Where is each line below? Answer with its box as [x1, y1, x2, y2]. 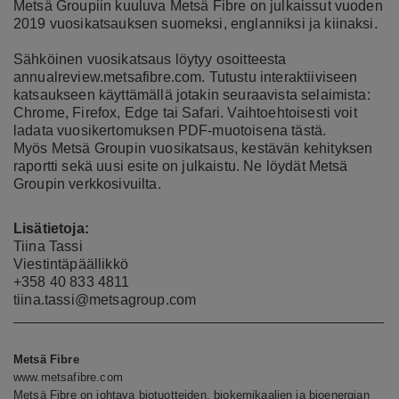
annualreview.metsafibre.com [13, 69, 202, 85]
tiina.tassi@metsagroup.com [13, 291, 197, 307]
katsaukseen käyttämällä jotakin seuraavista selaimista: [13, 86, 370, 102]
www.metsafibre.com [13, 370, 123, 384]
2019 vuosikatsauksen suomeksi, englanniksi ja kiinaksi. [13, 15, 381, 31]
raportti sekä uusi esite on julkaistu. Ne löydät [13, 158, 309, 174]
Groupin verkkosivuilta [13, 175, 158, 191]
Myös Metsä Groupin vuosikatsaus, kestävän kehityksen [13, 140, 373, 156]
